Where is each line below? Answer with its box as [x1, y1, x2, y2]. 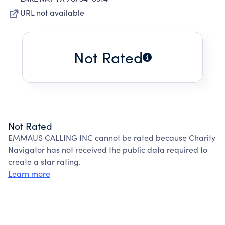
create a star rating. [8, 156, 81, 167]
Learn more [8, 168, 50, 179]
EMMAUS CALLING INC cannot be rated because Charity [8, 132, 215, 143]
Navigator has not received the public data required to [8, 144, 207, 155]
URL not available [20, 7, 84, 18]
